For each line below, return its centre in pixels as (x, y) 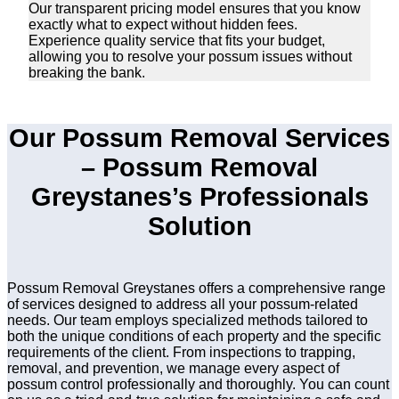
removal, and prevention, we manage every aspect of (173, 369)
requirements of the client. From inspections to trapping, (181, 353)
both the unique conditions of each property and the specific (194, 337)
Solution (199, 227)
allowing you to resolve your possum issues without (190, 57)
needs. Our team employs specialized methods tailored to (187, 321)
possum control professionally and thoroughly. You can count (198, 385)
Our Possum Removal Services (199, 138)
